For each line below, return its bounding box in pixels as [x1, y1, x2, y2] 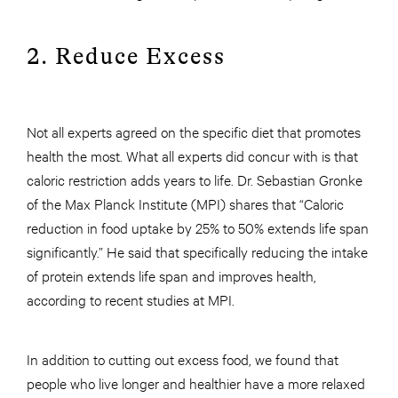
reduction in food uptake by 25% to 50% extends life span [27, 217, 369, 236]
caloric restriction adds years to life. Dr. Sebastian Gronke [27, 169, 362, 188]
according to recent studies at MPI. [27, 289, 238, 308]
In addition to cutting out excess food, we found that [27, 348, 338, 368]
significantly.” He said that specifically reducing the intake [27, 241, 368, 260]
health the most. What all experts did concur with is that [27, 145, 358, 164]
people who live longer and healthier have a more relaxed [27, 372, 365, 392]
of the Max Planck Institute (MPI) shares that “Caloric [27, 193, 344, 212]
